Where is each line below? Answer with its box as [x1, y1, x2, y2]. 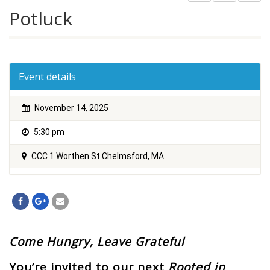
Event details [19, 70, 76, 83]
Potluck [9, 6, 72, 31]
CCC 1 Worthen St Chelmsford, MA [30, 151, 164, 161]
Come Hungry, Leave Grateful [9, 234, 184, 250]
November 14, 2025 [33, 103, 108, 113]
